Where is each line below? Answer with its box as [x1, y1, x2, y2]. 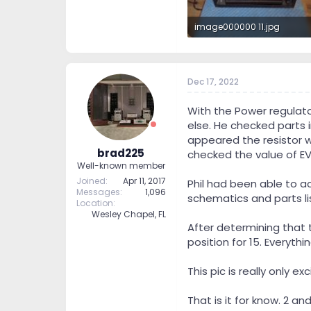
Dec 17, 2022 [187, 76, 239, 88]
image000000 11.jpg [194, 20, 280, 33]
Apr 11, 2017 [122, 174, 166, 187]
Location [76, 196, 113, 209]
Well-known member [76, 159, 165, 171]
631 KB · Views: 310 [194, 41, 267, 53]
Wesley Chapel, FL [91, 208, 166, 220]
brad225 [97, 145, 144, 160]
